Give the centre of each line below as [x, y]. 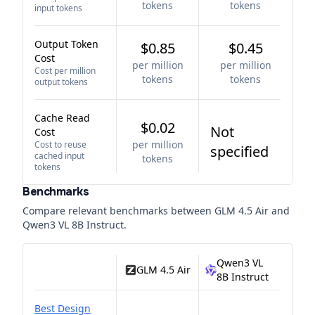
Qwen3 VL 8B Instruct [73, 225]
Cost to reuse [60, 144]
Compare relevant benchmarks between [118, 211]
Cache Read [62, 118]
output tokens [61, 82]
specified [239, 152]
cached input [59, 156]
